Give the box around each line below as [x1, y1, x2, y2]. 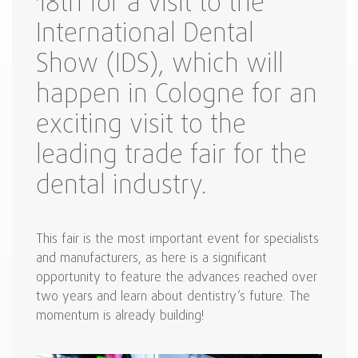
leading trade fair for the [36, 137, 307, 176]
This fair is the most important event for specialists [36, 230, 319, 249]
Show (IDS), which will [36, 46, 284, 85]
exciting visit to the [36, 106, 246, 145]
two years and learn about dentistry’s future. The [36, 288, 310, 307]
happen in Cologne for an [36, 76, 317, 115]
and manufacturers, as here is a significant [36, 249, 267, 268]
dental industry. [36, 167, 207, 206]
